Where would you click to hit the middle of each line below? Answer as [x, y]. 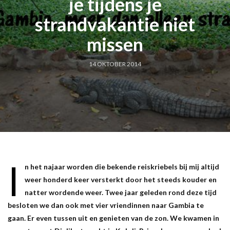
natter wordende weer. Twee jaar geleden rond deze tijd [121, 192]
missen [115, 44]
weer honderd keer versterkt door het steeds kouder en [121, 179]
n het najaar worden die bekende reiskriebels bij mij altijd [122, 166]
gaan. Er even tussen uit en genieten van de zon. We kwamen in [113, 218]
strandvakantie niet [115, 24]
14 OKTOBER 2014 [115, 64]
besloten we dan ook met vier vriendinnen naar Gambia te [106, 205]
